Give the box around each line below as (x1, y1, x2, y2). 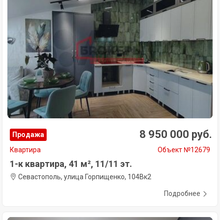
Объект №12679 (158, 146, 210, 154)
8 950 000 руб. (139, 128, 212, 141)
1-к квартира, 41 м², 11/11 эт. (10, 159, 132, 169)
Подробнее (164, 190, 200, 198)
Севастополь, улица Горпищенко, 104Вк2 (17, 173, 151, 181)
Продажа (12, 131, 44, 139)
